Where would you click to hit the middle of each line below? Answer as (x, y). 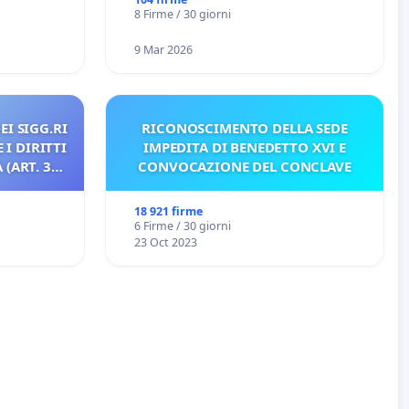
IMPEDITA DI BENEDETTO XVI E (245, 147)
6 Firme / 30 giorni (182, 226)
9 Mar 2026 (163, 50)
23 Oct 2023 (165, 243)
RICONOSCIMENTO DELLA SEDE (245, 128)
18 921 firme (168, 212)
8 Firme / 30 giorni (182, 15)
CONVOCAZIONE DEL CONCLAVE (245, 167)
